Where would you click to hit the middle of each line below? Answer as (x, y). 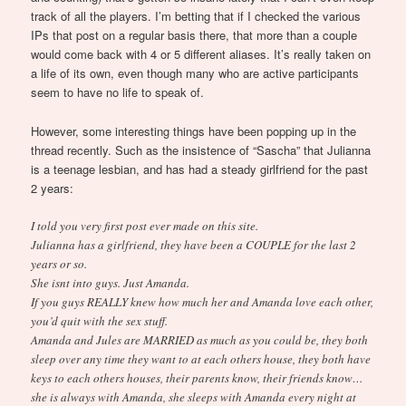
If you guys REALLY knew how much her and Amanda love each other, (203, 301)
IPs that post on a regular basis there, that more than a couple (194, 35)
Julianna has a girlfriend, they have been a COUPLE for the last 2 (194, 244)
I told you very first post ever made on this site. (145, 225)
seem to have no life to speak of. (118, 92)
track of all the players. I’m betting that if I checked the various (196, 16)
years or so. (59, 263)
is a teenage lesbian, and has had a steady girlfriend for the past (200, 169)
